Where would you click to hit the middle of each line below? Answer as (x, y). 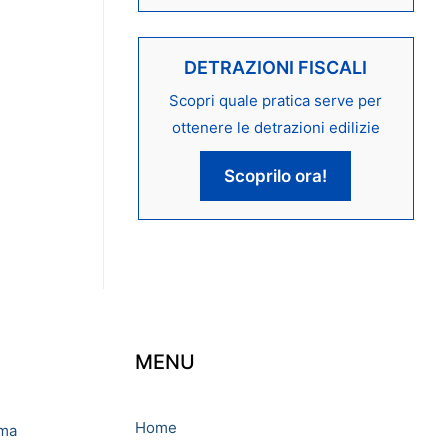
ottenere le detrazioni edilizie (275, 127)
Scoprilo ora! (276, 175)
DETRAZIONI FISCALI (276, 67)
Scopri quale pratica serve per (276, 100)
